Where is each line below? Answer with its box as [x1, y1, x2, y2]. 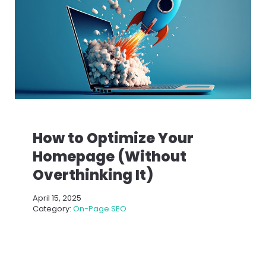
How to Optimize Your [33, 128, 194, 148]
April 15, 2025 [33, 192, 81, 204]
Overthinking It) [33, 164, 153, 185]
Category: [33, 202, 73, 214]
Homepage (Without [33, 146, 186, 166]
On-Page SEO [73, 202, 126, 214]
